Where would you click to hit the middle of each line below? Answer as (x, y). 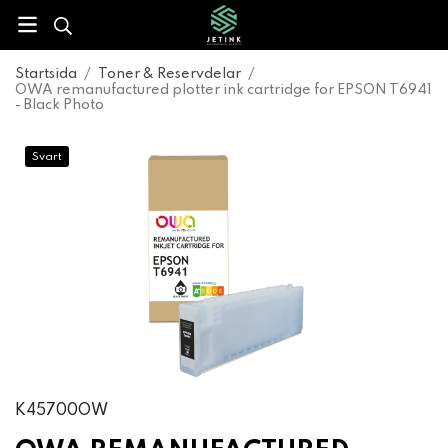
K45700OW (61, 411)
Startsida (46, 74)
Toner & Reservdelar (169, 74)
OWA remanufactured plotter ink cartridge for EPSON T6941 (223, 90)
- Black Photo (59, 105)
